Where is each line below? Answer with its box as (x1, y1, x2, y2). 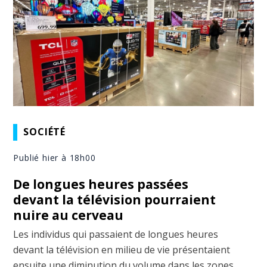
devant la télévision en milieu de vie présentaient (13, 243, 231, 256)
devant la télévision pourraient (13, 191, 216, 208)
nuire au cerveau (13, 206, 124, 223)
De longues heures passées (13, 175, 189, 193)
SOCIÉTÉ (23, 125, 66, 139)
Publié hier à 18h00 (13, 151, 96, 163)
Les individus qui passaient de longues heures (13, 227, 219, 241)
